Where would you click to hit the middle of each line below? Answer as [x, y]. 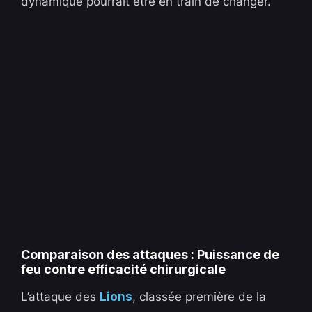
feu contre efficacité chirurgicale [124, 269]
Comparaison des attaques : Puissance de [150, 254]
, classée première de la [200, 296]
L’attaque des [61, 296]
